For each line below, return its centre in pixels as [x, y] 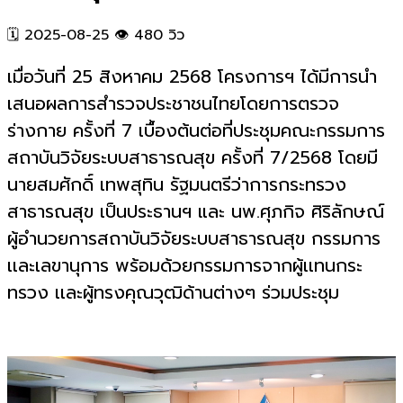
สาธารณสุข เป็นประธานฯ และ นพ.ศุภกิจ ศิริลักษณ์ [196, 212]
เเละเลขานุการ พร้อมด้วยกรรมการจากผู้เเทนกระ [185, 266]
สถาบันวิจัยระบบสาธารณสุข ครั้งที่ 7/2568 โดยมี [193, 158]
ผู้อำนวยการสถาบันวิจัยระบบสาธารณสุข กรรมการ [194, 239]
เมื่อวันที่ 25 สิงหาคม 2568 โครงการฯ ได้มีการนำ [192, 77]
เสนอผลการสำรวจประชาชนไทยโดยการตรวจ [173, 104]
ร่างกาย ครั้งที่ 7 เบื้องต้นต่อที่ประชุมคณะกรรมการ [196, 131]
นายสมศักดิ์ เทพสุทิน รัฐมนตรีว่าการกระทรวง [177, 185]
